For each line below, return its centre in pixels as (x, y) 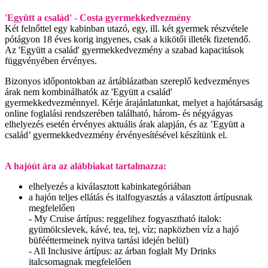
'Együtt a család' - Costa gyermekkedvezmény (98, 18)
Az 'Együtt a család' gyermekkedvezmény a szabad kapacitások (124, 50)
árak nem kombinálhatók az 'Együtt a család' (89, 92)
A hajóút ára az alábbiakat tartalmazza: (86, 166)
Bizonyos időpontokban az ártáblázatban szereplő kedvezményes (127, 81)
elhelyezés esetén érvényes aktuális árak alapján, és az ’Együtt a (125, 124)
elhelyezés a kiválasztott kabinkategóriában (110, 187)
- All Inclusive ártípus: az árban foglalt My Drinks (122, 251)
